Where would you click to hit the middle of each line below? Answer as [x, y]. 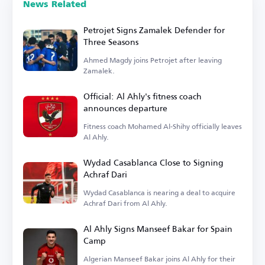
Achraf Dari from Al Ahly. [125, 203]
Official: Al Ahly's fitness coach [143, 96]
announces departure [125, 108]
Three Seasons [111, 41]
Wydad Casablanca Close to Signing [153, 162]
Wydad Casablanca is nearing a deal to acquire [159, 192]
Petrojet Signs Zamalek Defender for [154, 30]
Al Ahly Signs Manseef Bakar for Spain [158, 228]
